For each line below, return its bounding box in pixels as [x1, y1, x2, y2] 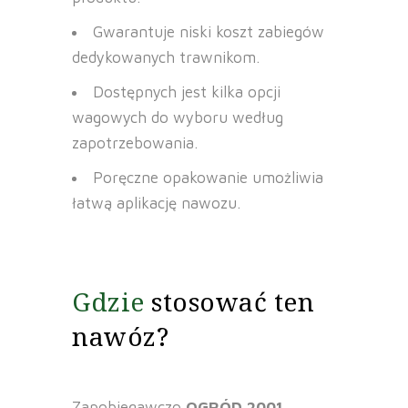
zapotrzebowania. [72, 134, 198, 153]
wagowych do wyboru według [72, 108, 283, 127]
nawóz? [72, 319, 168, 354]
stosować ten [151, 284, 314, 320]
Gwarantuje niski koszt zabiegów [93, 23, 324, 42]
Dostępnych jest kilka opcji [93, 83, 280, 102]
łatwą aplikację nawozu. [72, 194, 240, 213]
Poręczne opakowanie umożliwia [93, 168, 323, 188]
